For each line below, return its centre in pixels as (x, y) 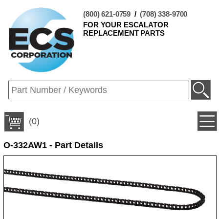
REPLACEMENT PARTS (124, 33)
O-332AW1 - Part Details (53, 145)
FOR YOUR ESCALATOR (126, 25)
